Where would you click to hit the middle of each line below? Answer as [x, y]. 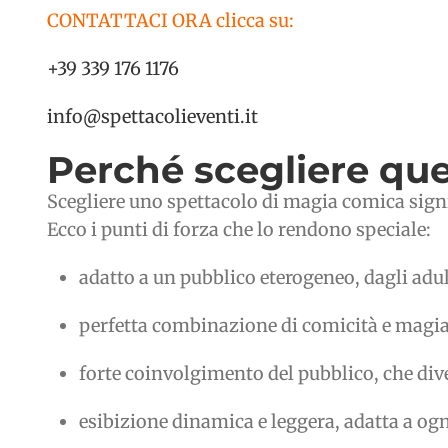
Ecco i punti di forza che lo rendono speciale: [239, 230]
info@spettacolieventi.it [152, 117]
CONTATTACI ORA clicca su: [170, 21]
